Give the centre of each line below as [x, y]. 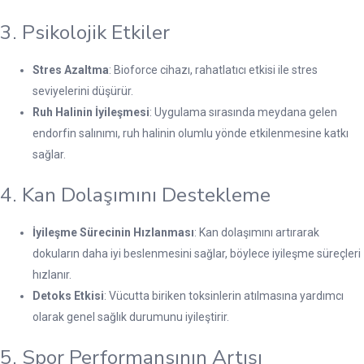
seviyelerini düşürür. [83, 91]
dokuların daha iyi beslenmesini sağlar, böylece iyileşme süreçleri [197, 253]
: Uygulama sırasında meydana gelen [243, 112]
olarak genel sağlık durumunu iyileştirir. [131, 316]
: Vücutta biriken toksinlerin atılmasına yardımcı [224, 295]
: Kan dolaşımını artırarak [257, 232]
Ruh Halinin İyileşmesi [91, 112]
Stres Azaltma [71, 69]
